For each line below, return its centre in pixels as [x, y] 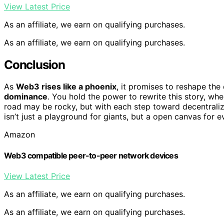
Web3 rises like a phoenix [66, 87]
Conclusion [34, 64]
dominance [26, 97]
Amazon [19, 135]
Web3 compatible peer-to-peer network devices [91, 155]
